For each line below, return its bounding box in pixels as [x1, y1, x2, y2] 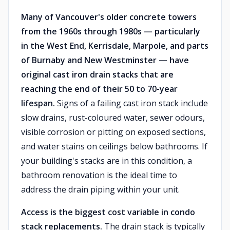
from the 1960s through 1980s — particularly [21, 26, 200, 37]
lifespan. [21, 98, 55, 109]
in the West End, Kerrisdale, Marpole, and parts [21, 40, 208, 51]
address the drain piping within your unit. [21, 184, 180, 195]
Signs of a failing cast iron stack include [55, 98, 208, 109]
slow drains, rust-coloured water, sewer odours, [21, 112, 205, 123]
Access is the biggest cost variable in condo [21, 206, 195, 218]
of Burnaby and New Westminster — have [21, 54, 189, 66]
